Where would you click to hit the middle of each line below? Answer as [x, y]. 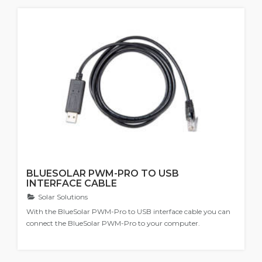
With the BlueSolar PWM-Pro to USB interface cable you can [128, 212]
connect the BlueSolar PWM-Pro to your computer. [113, 223]
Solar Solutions [62, 197]
